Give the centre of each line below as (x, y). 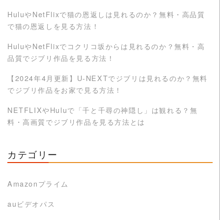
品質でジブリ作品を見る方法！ (61, 57)
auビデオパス (31, 204)
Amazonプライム (38, 184)
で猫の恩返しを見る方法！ (54, 26)
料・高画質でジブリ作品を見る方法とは (76, 122)
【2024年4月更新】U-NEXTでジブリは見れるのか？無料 (108, 78)
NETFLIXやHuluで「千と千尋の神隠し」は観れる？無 (103, 110)
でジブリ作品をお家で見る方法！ (65, 90)
